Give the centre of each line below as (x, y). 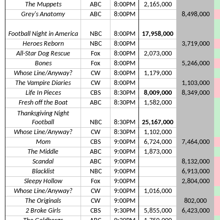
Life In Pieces (43, 93)
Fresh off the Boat (43, 103)
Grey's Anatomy (43, 15)
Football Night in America (43, 34)
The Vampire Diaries (43, 83)
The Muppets (43, 5)
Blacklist (43, 172)
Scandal (43, 162)
